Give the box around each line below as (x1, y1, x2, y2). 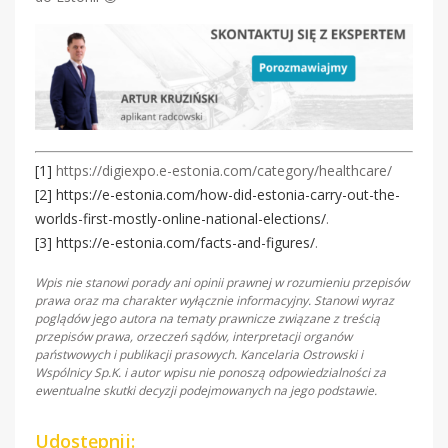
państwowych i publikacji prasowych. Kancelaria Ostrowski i (35, 345, 363, 363)
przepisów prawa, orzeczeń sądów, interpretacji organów (35, 327, 352, 345)
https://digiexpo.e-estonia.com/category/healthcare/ (52, 160, 392, 180)
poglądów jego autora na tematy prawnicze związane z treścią (35, 309, 380, 327)
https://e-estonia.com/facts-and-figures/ (56, 232, 315, 252)
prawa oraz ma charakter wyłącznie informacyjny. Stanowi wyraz (35, 291, 394, 309)
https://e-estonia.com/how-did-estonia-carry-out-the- (56, 184, 400, 204)
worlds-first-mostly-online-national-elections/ (35, 208, 326, 228)
